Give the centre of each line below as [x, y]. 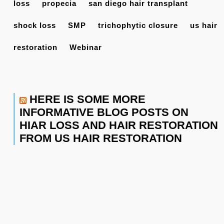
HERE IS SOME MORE [87, 99]
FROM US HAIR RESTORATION [101, 138]
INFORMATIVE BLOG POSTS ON [104, 112]
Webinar [86, 47]
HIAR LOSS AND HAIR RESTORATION [119, 125]
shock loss [35, 25]
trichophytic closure [138, 25]
